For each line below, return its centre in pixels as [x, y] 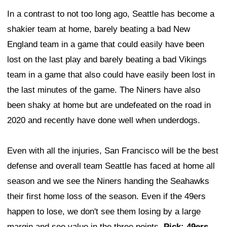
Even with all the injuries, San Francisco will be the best [113, 150]
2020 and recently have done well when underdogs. [104, 120]
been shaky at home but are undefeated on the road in [109, 105]
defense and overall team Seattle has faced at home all [111, 166]
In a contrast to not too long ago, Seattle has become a [111, 14]
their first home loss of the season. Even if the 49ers [106, 196]
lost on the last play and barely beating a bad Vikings [107, 59]
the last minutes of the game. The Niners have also [104, 90]
